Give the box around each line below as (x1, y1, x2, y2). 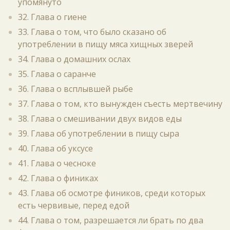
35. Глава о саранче (18, 68, 96, 80)
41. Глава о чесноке (18, 158, 96, 169)
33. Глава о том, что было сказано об (18, 26, 166, 37)
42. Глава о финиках (18, 172, 98, 184)
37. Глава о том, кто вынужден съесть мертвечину (18, 98, 222, 109)
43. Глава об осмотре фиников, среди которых (18, 187, 205, 199)
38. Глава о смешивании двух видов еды (18, 113, 182, 124)
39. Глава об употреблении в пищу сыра (18, 128, 179, 139)
